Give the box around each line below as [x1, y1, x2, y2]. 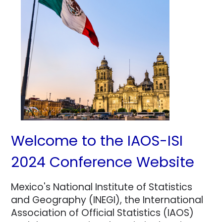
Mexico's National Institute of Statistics [11, 180, 193, 194]
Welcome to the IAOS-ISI [11, 131, 183, 151]
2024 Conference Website [11, 152, 195, 172]
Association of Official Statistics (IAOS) [11, 206, 194, 220]
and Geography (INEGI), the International [11, 193, 204, 207]
